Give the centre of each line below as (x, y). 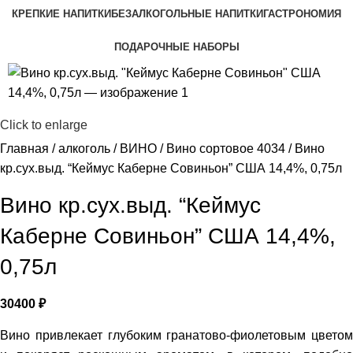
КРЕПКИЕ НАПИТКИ (61, 13)
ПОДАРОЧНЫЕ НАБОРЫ (176, 46)
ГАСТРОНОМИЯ (302, 13)
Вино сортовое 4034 (227, 149)
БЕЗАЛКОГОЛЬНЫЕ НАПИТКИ (187, 13)
